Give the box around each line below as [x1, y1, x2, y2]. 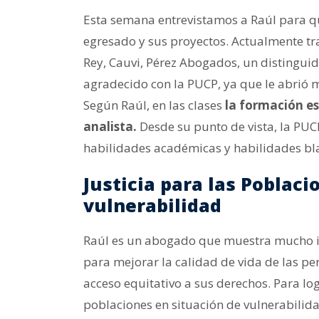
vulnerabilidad [83, 193, 221, 217]
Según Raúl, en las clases [83, 97, 225, 113]
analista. [83, 118, 137, 135]
